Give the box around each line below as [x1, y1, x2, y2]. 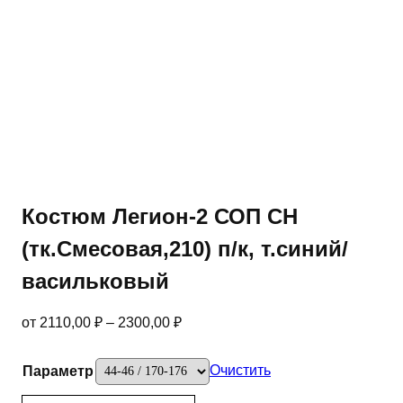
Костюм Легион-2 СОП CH [22, 204, 298, 229]
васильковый [22, 269, 169, 294]
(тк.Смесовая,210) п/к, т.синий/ [22, 237, 348, 262]
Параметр [22, 363, 94, 380]
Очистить [210, 363, 271, 379]
